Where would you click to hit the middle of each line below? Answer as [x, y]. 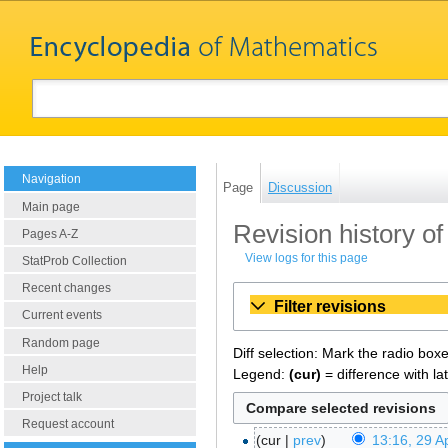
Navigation [51, 179]
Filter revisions [330, 306]
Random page [61, 342]
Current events [62, 315]
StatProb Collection [74, 261]
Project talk [52, 397]
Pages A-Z [50, 233]
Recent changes [66, 288]
